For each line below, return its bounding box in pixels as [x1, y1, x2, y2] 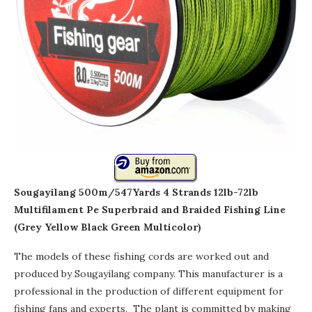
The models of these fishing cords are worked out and [14, 250, 269, 263]
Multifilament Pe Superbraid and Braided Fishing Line [14, 203, 286, 217]
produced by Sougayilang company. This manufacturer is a [14, 267, 283, 281]
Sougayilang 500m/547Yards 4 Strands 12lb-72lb [14, 186, 258, 199]
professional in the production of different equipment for [14, 285, 283, 298]
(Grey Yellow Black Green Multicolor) [14, 221, 201, 234]
